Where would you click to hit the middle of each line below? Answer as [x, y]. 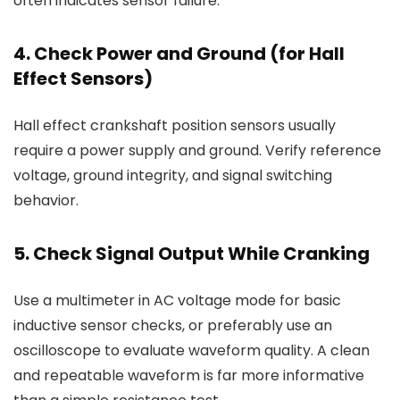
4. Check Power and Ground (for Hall [179, 54]
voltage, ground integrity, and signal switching [173, 175]
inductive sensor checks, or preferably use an [173, 325]
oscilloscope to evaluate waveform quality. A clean [192, 350]
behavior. [46, 200]
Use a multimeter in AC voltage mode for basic [177, 300]
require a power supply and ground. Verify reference [197, 150]
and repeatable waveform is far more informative [189, 375]
